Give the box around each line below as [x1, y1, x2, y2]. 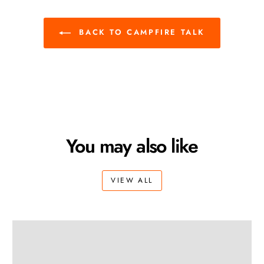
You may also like [66, 133, 198, 160]
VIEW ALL [111, 175, 153, 186]
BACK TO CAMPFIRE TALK [75, 27, 206, 38]
